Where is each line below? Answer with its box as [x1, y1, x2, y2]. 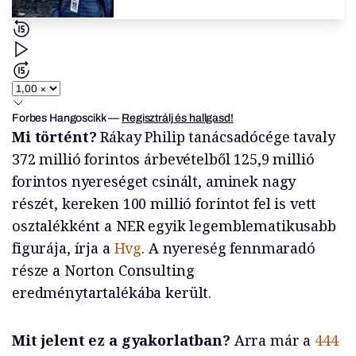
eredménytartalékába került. [12, 283, 212, 303]
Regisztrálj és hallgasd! [122, 112, 234, 125]
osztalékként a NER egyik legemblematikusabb [12, 216, 336, 236]
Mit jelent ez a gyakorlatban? [12, 331, 234, 350]
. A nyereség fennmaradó [141, 238, 315, 258]
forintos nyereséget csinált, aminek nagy [12, 172, 296, 192]
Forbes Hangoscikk [12, 112, 106, 125]
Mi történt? [12, 127, 101, 147]
